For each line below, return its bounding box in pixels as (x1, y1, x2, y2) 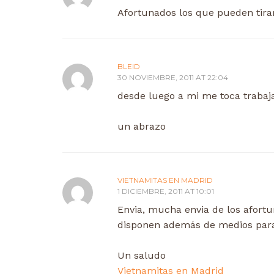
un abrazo (117, 120, 166, 132)
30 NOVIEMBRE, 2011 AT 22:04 (117, 72, 228, 82)
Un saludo (117, 249, 166, 261)
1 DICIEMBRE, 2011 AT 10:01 (117, 186, 214, 196)
